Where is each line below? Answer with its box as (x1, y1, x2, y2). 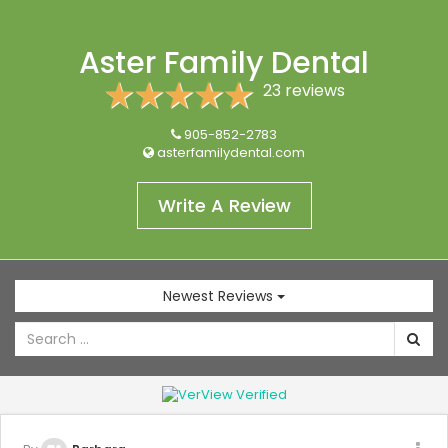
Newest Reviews (163, 286, 273, 306)
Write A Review (157, 193, 291, 218)
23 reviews (262, 79, 345, 102)
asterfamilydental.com (157, 143, 305, 162)
